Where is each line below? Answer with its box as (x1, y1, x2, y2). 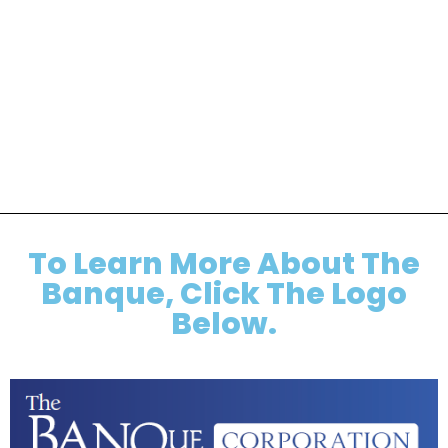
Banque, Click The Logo (41, 272, 407, 315)
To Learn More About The (28, 242, 420, 285)
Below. (171, 302, 277, 345)
